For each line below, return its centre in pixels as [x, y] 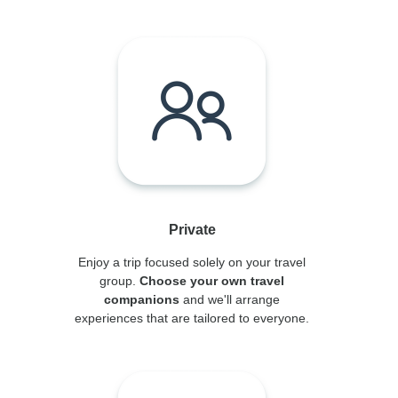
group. [119, 281]
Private [192, 230]
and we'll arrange [230, 299]
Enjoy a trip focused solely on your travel [192, 262]
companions [142, 299]
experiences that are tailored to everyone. [192, 318]
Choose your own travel [212, 281]
